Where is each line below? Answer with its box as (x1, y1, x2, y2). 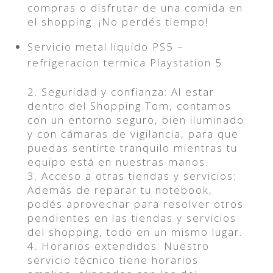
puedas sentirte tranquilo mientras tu (27, 141, 238, 155)
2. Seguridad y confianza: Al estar (27, 85, 214, 99)
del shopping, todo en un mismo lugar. (27, 225, 243, 239)
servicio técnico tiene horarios (27, 253, 199, 267)
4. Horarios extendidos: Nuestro (27, 239, 210, 253)
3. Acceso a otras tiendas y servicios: (27, 169, 236, 183)
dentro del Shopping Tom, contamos (27, 99, 232, 113)
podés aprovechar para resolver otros (27, 197, 244, 211)
